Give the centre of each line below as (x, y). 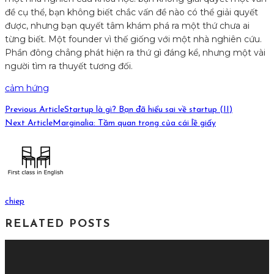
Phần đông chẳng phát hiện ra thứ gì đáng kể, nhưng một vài (135, 53)
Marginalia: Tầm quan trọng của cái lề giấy (134, 124)
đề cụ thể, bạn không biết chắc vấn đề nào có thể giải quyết (131, 13)
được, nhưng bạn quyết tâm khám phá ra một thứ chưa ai (127, 26)
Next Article (29, 124)
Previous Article (35, 110)
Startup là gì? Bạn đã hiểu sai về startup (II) (148, 110)
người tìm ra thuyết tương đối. (69, 66)
